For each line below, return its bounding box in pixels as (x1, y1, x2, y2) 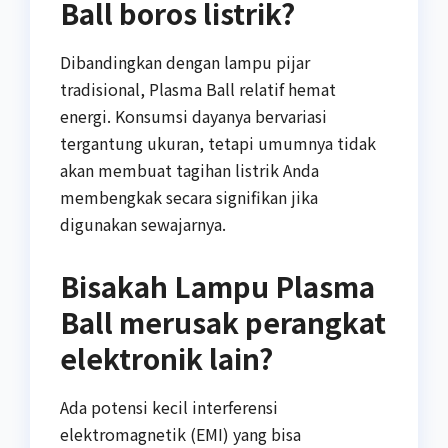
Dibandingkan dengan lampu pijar (60, 49, 310, 74)
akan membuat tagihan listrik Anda (60, 157, 319, 182)
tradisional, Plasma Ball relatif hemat (60, 76, 336, 101)
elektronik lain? (60, 337, 273, 378)
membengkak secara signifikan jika (60, 184, 318, 209)
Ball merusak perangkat (60, 301, 386, 342)
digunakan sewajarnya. (60, 211, 226, 236)
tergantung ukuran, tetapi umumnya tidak (60, 130, 376, 155)
